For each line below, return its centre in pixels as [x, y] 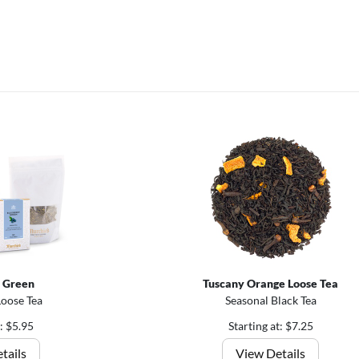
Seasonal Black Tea [270, 300]
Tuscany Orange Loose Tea [270, 283]
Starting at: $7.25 [270, 326]
